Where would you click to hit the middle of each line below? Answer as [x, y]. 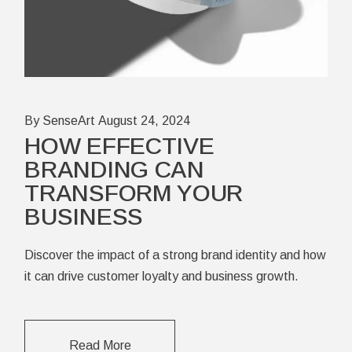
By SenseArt [60, 120]
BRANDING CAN [114, 169]
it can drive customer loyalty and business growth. [162, 276]
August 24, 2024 [145, 120]
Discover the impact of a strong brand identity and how [176, 255]
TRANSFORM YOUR [134, 192]
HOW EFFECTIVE [119, 145]
